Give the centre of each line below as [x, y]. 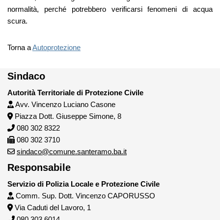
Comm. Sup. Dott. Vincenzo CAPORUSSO [84, 196]
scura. [17, 21]
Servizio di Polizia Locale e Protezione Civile [83, 184]
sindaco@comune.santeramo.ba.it [72, 152]
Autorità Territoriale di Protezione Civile [75, 93]
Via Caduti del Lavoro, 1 [52, 208]
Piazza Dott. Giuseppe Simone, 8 [67, 116]
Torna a [20, 48]
